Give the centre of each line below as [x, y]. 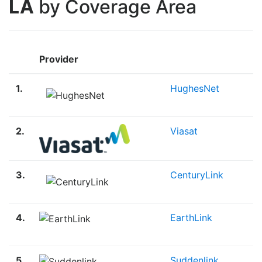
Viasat [184, 131]
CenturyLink [197, 175]
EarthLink [191, 218]
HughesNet [195, 89]
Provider [59, 59]
